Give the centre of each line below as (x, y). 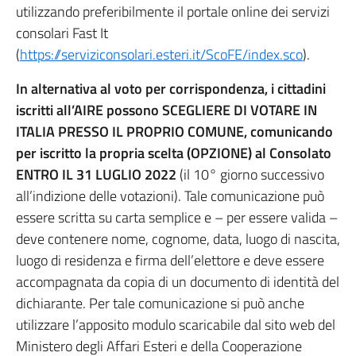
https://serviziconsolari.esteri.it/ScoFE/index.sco (161, 54)
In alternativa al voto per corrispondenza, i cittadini (171, 89)
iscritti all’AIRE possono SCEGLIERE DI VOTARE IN (166, 110)
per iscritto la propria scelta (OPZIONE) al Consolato (174, 153)
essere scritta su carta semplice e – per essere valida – (177, 217)
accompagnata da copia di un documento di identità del (178, 282)
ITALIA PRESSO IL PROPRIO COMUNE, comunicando (174, 132)
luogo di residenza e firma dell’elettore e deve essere (170, 260)
